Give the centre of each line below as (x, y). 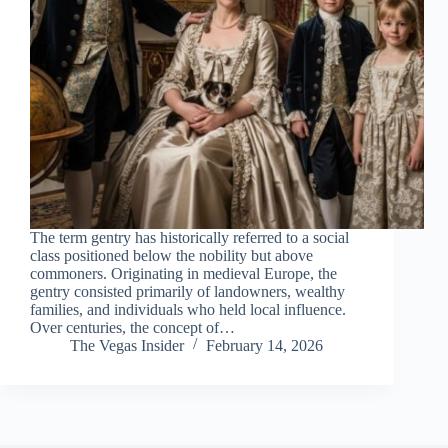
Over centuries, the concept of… (132, 328)
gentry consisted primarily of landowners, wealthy (187, 292)
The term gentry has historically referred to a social (189, 238)
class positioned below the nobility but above (171, 256)
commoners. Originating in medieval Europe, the (183, 274)
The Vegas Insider (127, 346)
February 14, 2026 (264, 346)
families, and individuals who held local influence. (188, 310)
